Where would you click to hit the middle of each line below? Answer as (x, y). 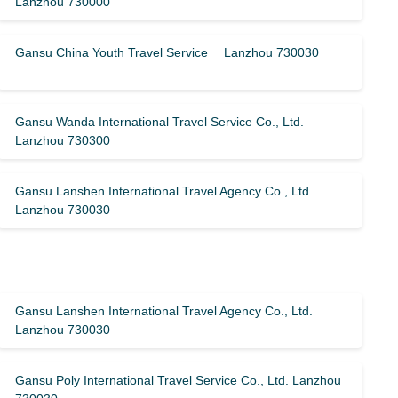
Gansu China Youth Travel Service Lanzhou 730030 (167, 52)
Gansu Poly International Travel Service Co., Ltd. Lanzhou (179, 380)
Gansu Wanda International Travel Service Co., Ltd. (160, 122)
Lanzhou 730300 (63, 140)
